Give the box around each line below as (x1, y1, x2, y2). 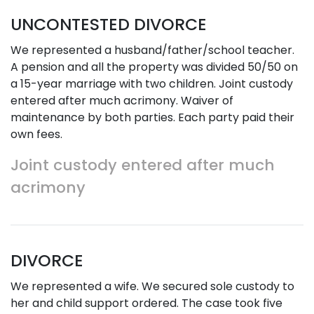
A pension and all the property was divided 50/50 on (11, 59, 298, 75)
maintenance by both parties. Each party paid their (11, 109, 294, 125)
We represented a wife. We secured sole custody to (11, 278, 294, 294)
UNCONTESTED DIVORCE (11, 13, 207, 36)
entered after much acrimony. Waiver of (11, 93, 233, 109)
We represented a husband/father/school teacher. (11, 42, 294, 58)
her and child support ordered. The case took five (11, 295, 282, 311)
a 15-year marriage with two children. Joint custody (11, 76, 293, 92)
